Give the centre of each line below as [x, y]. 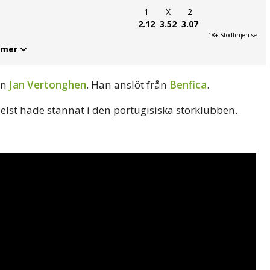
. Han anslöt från [128, 84]
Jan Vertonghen [48, 84]
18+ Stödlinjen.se [232, 35]
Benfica [188, 84]
